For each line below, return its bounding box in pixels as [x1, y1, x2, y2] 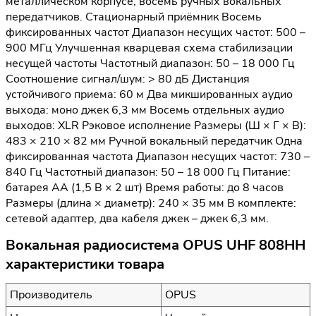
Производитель [10, 286, 92, 303]
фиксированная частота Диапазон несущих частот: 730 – [6, 149, 310, 165]
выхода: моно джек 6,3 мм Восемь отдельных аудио [6, 102, 284, 119]
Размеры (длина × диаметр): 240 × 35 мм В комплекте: [6, 195, 296, 212]
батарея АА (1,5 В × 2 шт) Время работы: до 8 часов [6, 180, 284, 196]
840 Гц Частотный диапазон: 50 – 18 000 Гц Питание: [6, 164, 291, 181]
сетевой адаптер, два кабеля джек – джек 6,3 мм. [6, 211, 269, 227]
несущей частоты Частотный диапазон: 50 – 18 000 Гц [6, 56, 295, 72]
